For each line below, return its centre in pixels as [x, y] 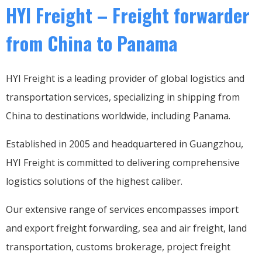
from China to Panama [92, 43]
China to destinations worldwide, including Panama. [118, 116]
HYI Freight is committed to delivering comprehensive [123, 162]
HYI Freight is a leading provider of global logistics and [125, 78]
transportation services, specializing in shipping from [123, 97]
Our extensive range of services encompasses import [122, 209]
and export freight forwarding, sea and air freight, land [126, 228]
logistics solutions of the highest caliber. [94, 181]
